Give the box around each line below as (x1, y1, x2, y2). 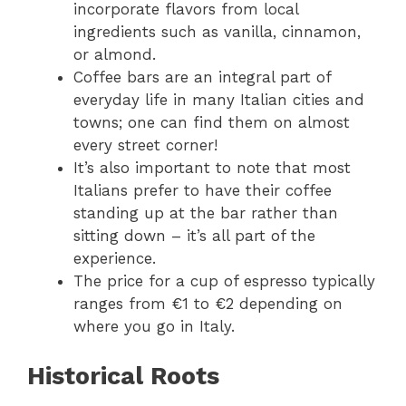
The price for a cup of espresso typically (73, 272, 375, 291)
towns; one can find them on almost (73, 113, 350, 132)
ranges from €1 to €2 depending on (73, 295, 343, 314)
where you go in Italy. (73, 317, 235, 336)
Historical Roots (27, 361, 219, 391)
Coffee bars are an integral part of (73, 68, 331, 87)
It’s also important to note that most (73, 159, 351, 178)
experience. (73, 249, 156, 268)
